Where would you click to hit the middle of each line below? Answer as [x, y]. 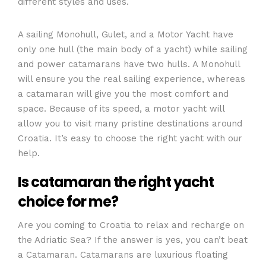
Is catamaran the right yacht [116, 182]
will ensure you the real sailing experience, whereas [132, 79]
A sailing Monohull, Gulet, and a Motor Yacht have [126, 34]
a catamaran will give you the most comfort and [123, 94]
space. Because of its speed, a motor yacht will [121, 108]
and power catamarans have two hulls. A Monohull [129, 64]
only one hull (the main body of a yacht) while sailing [133, 49]
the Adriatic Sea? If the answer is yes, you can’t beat [133, 240]
